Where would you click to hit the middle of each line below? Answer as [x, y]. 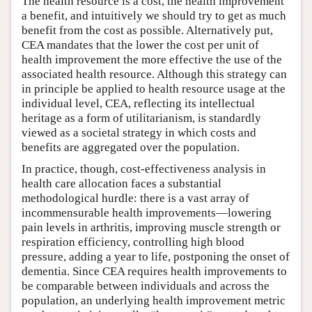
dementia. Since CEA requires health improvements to [154, 271]
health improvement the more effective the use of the [152, 59]
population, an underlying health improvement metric [154, 300]
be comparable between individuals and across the [146, 286]
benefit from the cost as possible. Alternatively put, [147, 30]
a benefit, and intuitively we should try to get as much [154, 15]
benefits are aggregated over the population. [131, 147]
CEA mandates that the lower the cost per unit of [140, 45]
